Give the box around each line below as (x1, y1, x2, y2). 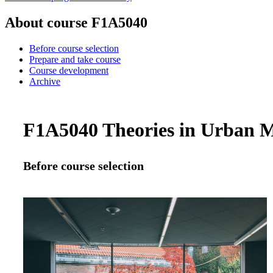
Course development (29, 65, 108, 76)
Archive (29, 76, 60, 87)
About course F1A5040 (5, 14, 147, 30)
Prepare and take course (29, 54, 121, 65)
